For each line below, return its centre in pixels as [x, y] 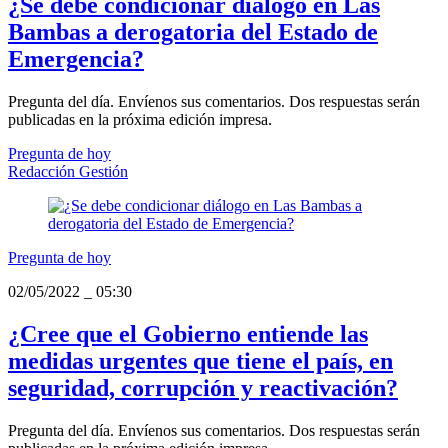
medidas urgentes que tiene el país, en [200, 360]
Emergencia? [76, 58]
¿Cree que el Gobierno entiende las [188, 333]
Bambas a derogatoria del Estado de [193, 31]
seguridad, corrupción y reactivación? [203, 387]
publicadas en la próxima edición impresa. [140, 119]
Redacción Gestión [68, 171]
